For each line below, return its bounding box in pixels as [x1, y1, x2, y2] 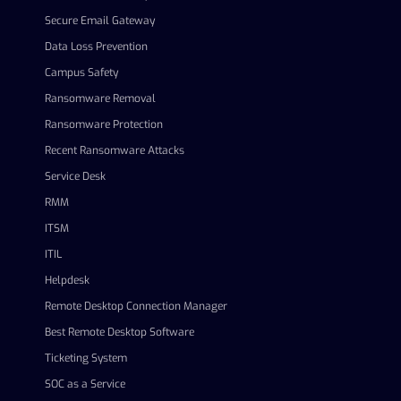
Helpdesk [45, 273, 90, 287]
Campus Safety [45, 65, 118, 80]
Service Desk [45, 169, 106, 183]
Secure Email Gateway [45, 13, 155, 28]
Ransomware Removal [45, 91, 156, 106]
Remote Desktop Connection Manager [45, 299, 227, 313]
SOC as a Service [45, 377, 125, 391]
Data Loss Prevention [45, 39, 148, 54]
